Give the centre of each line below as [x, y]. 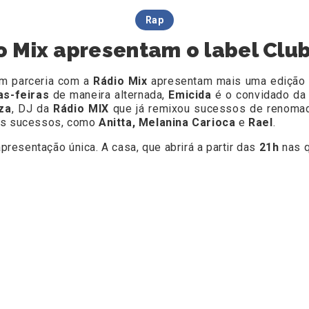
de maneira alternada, [109, 95]
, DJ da [32, 109]
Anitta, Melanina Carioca [169, 123]
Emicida [190, 95]
